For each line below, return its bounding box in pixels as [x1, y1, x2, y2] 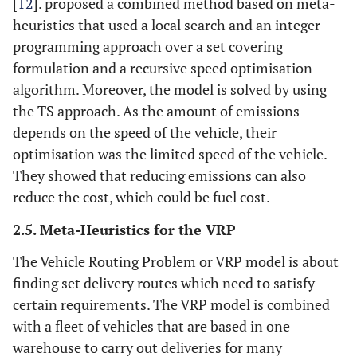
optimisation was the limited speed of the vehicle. [13, 144, 327, 163]
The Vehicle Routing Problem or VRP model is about [13, 252, 339, 271]
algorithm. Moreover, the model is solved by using [13, 80, 327, 99]
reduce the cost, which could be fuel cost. [13, 187, 270, 206]
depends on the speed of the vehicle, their [13, 123, 277, 142]
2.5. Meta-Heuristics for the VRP [13, 220, 236, 239]
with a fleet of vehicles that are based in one [13, 316, 290, 335]
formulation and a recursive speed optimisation [13, 58, 312, 77]
